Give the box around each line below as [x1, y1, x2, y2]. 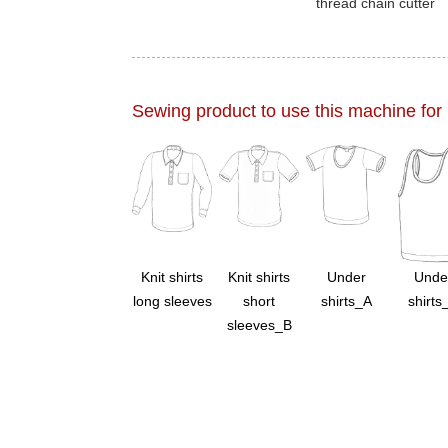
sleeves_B [226, 317, 292, 334]
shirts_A [320, 293, 372, 310]
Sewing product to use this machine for [132, 101, 442, 122]
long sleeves [132, 293, 212, 310]
